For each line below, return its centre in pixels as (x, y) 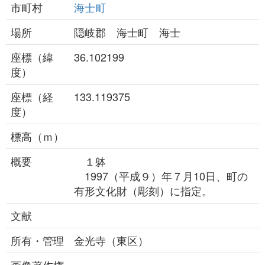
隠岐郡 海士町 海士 (127, 32)
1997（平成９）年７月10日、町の (161, 176)
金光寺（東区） (111, 240)
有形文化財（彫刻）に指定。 (143, 190)
